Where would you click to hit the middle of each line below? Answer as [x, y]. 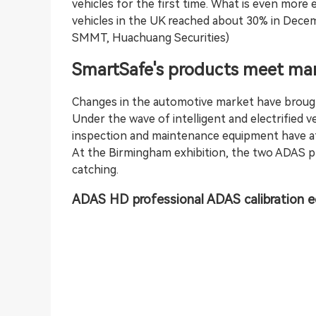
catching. [95, 169]
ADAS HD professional [138, 199]
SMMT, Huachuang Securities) [151, 37]
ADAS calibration [254, 199]
